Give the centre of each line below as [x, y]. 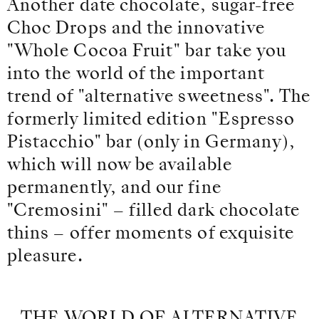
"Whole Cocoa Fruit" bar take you [147, 52]
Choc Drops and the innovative [136, 30]
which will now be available [120, 166]
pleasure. [45, 257]
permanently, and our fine [114, 189]
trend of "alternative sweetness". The [159, 98]
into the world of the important [136, 75]
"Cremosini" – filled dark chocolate [154, 212]
